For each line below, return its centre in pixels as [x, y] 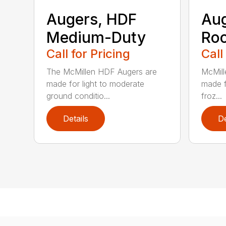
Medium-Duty [96, 37]
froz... [211, 96]
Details [76, 118]
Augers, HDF [92, 19]
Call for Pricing [89, 53]
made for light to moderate [96, 83]
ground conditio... [78, 96]
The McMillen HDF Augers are [102, 71]
